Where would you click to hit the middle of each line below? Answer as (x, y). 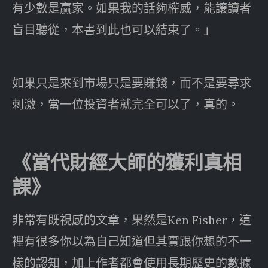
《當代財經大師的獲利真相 (127, 162)
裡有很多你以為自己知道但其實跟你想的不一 (132, 241)
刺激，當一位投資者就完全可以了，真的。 (126, 104)
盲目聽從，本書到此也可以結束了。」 (114, 29)
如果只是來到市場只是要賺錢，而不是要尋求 (132, 83)
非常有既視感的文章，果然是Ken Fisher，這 (132, 220)
